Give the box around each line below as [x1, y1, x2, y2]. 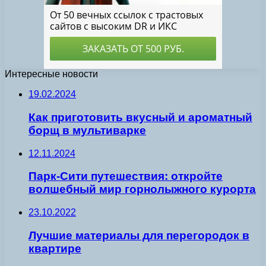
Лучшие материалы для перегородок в [28, 229, 249, 242]
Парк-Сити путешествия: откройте [28, 170, 223, 183]
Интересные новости [5, 69, 98, 80]
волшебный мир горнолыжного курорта [28, 183, 256, 196]
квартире [28, 242, 81, 255]
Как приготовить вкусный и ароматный [28, 111, 252, 124]
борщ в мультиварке [28, 124, 146, 137]
